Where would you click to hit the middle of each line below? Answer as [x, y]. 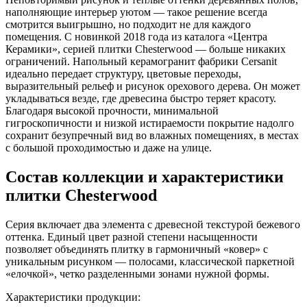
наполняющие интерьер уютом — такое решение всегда [136, 12]
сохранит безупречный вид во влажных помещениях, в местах [152, 136]
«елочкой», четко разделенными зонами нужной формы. [137, 274]
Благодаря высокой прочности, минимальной [112, 111]
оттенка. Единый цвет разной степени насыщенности [132, 237]
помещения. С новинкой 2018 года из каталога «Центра [136, 37]
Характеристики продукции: [73, 297]
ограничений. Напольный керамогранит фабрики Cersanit [141, 62]
